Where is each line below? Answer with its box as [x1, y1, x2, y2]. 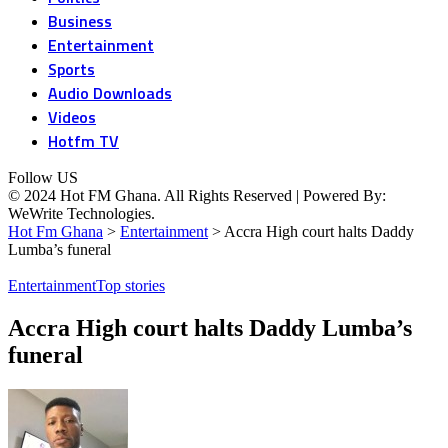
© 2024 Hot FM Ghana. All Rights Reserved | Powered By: [8, 187, 386, 204]
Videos [48, 105, 96, 129]
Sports [48, 57, 95, 81]
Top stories [96, 277, 165, 294]
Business [48, 9, 112, 33]
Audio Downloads [48, 81, 172, 105]
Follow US [8, 169, 78, 186]
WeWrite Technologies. [8, 205, 155, 222]
